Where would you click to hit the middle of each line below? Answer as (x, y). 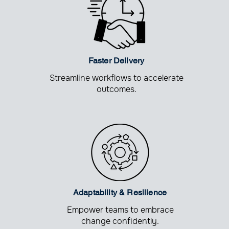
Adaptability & (100, 192)
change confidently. (120, 221)
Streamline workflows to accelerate (117, 78)
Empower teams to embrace (120, 210)
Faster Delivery (116, 61)
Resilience (147, 192)
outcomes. (117, 89)
